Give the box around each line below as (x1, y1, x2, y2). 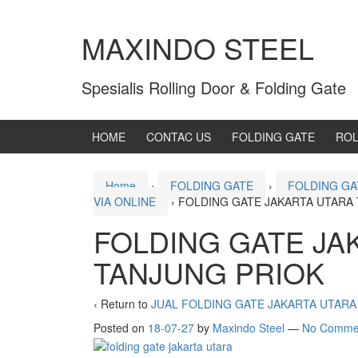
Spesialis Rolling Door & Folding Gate (82, 76, 346, 100)
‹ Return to (93, 296, 151, 312)
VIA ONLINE (93, 193, 156, 210)
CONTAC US (146, 129, 211, 145)
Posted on (93, 320, 148, 336)
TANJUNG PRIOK (93, 252, 324, 293)
